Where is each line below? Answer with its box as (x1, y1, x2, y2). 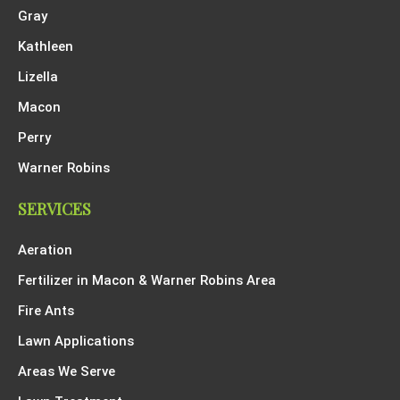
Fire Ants (18, 303, 74, 320)
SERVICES (18, 198, 91, 221)
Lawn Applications (18, 333, 134, 350)
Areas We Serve (18, 363, 115, 380)
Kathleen (18, 38, 73, 55)
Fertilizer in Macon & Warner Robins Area (18, 272, 276, 289)
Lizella (18, 69, 58, 86)
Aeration (18, 242, 72, 259)
